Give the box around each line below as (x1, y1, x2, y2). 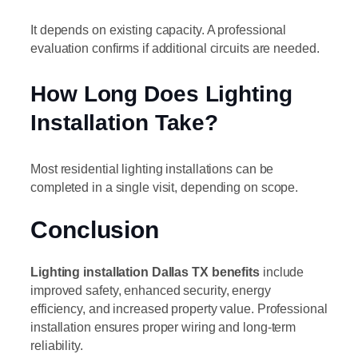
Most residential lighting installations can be (30, 161, 274, 176)
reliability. (30, 337, 83, 352)
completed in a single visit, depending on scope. (30, 179, 299, 194)
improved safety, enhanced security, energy (30, 282, 271, 297)
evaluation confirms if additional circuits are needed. (30, 40, 320, 55)
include (260, 264, 304, 279)
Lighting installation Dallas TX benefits (30, 264, 260, 279)
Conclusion (30, 216, 159, 243)
